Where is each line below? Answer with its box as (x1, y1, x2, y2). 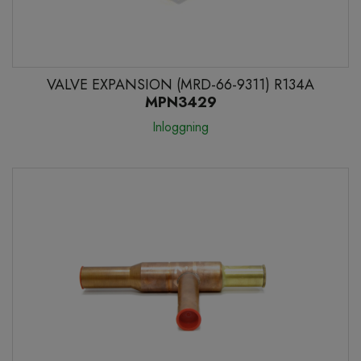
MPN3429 (144, 92, 217, 114)
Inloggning (152, 118, 209, 137)
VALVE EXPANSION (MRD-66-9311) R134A (47, 74, 314, 96)
